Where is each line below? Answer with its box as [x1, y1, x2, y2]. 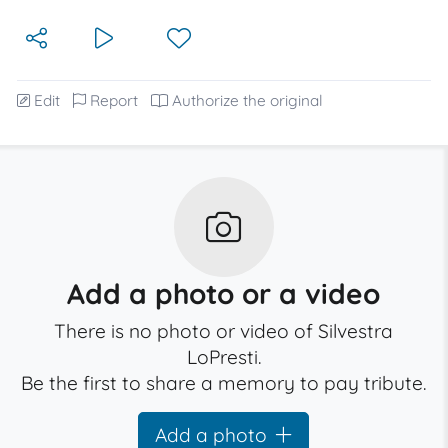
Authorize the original [172, 91, 323, 110]
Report [90, 91, 138, 110]
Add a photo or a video [67, 276, 381, 311]
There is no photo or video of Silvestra [54, 319, 394, 343]
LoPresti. [186, 345, 261, 369]
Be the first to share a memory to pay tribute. [21, 371, 427, 395]
